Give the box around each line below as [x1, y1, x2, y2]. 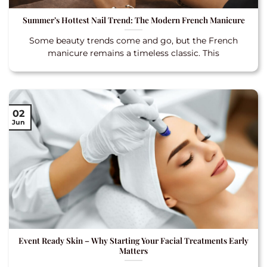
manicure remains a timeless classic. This [48, 48, 219, 58]
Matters [119, 244, 148, 256]
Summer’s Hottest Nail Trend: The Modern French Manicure [22, 14, 245, 25]
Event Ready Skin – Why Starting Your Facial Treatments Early [18, 234, 249, 246]
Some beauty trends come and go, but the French [29, 35, 238, 45]
